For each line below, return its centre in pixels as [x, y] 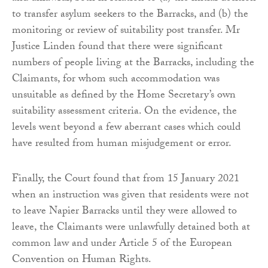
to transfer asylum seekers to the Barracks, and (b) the [130, 15]
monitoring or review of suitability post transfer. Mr [126, 31]
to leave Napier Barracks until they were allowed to [124, 212]
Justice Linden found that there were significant [117, 47]
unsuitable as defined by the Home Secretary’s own [124, 96]
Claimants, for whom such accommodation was [116, 80]
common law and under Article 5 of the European [122, 244]
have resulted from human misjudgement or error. [122, 144]
